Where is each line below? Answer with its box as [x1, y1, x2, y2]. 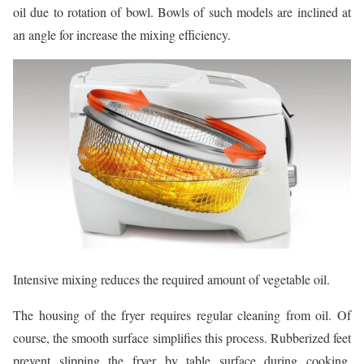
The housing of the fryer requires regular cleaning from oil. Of [13, 306, 351, 324]
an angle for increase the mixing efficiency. [13, 25, 231, 43]
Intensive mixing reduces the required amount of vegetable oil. [13, 271, 330, 288]
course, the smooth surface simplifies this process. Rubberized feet [13, 329, 351, 347]
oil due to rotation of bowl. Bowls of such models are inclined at [13, 2, 351, 20]
